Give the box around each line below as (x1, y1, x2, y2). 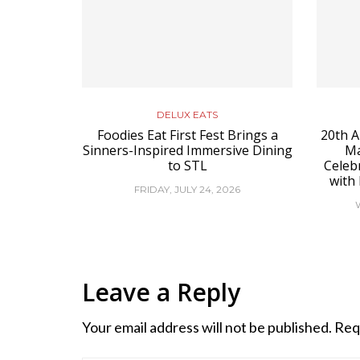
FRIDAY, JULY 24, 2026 (134, 183, 241, 195)
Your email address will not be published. (82, 318, 332, 336)
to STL (167, 157, 207, 174)
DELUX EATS (157, 108, 219, 121)
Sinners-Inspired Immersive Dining (82, 141, 292, 159)
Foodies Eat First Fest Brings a (96, 126, 278, 144)
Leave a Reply (82, 276, 240, 309)
